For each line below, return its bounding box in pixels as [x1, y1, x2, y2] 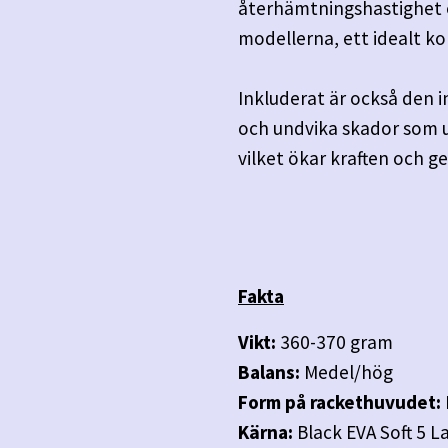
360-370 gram [276, 329, 393, 354]
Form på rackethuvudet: [238, 389, 441, 414]
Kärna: [238, 419, 293, 444]
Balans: [238, 359, 300, 384]
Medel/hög [300, 359, 393, 384]
